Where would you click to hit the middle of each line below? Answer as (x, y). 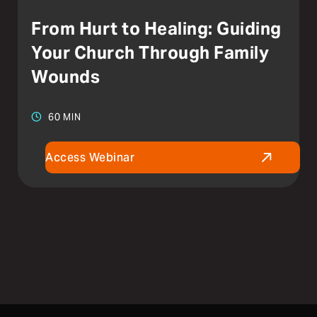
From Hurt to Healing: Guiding (156, 28)
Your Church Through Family (150, 52)
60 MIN (65, 117)
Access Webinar (90, 157)
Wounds (68, 76)
